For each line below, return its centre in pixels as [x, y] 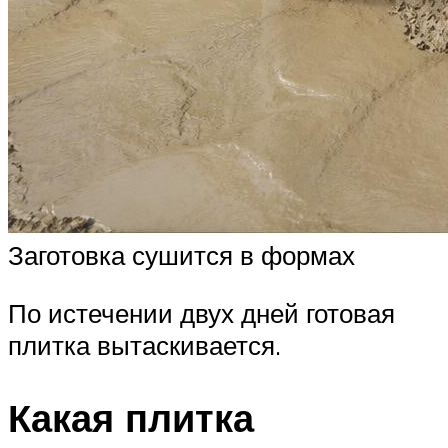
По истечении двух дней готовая [201, 313]
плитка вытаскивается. [144, 345]
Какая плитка [131, 417]
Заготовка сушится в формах [181, 255]
